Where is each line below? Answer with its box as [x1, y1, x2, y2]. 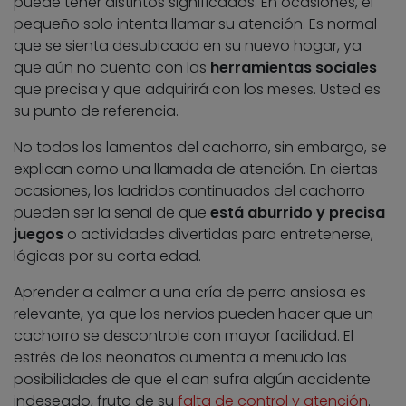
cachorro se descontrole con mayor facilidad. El [14, 325, 353, 347]
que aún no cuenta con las [14, 57, 210, 79]
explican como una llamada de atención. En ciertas [14, 159, 378, 180]
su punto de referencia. [14, 101, 179, 122]
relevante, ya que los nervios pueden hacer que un [14, 304, 373, 325]
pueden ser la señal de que [14, 202, 210, 224]
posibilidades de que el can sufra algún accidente [14, 369, 371, 391]
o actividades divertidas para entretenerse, [63, 224, 373, 246]
